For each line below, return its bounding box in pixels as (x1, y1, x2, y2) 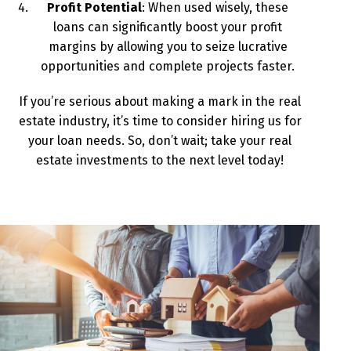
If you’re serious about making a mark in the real (19, 94, 301, 109)
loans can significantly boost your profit (53, 20, 282, 34)
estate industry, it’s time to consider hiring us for (18, 114, 302, 128)
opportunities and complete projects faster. (41, 59, 295, 74)
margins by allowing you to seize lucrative (48, 39, 288, 54)
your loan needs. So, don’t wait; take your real (28, 133, 291, 148)
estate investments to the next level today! (36, 153, 284, 168)
